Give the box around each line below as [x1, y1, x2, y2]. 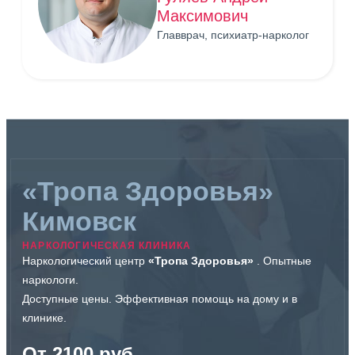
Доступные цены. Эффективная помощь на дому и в [22, 292, 297, 306]
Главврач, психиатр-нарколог [157, 28, 309, 41]
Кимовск [22, 206, 136, 237]
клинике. [22, 311, 67, 325]
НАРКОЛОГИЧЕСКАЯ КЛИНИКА [22, 240, 192, 252]
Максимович [157, 6, 248, 25]
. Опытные [257, 254, 311, 268]
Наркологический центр [22, 254, 148, 268]
